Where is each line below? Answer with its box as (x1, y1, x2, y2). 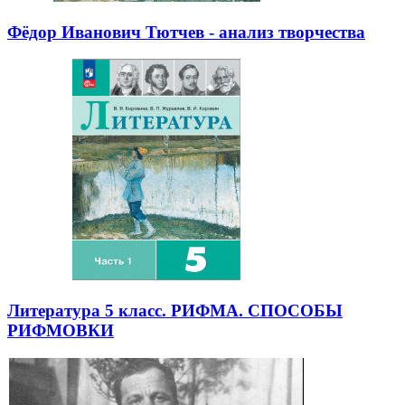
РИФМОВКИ (7, 321, 114, 341)
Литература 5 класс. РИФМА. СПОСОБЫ (7, 301, 343, 321)
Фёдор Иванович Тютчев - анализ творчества (7, 22, 365, 42)
